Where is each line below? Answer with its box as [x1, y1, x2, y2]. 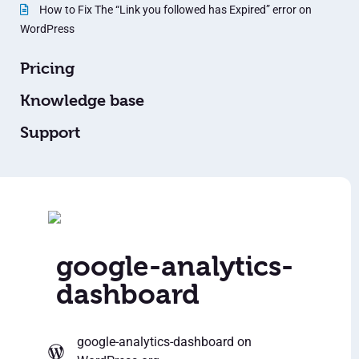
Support [20, 123, 80, 143]
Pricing [20, 59, 75, 79]
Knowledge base [20, 91, 144, 111]
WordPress [20, 22, 75, 36]
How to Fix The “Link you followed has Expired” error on [37, 3, 312, 17]
